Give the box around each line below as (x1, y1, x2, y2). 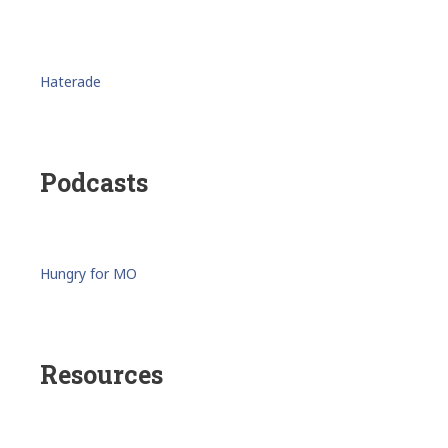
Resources (40, 357, 163, 391)
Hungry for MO (40, 263, 137, 283)
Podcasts (40, 165, 148, 199)
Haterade (40, 71, 101, 91)
